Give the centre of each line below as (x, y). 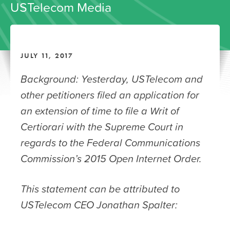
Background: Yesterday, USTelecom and (112, 79)
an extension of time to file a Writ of (100, 111)
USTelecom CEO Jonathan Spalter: (99, 205)
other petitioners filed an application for (110, 95)
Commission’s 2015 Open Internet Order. (111, 158)
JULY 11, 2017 (47, 55)
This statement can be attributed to (100, 189)
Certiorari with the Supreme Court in (102, 127)
